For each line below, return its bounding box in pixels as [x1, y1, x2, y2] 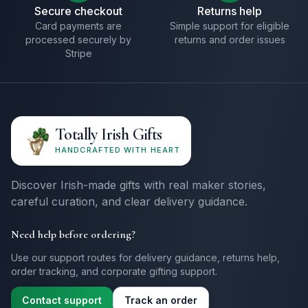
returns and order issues [174, 34, 285, 45]
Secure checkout [34, 4, 122, 18]
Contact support [22, 294, 102, 306]
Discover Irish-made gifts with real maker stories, [11, 178, 266, 192]
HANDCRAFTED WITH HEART [55, 145, 181, 155]
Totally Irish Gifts [55, 124, 162, 144]
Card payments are [35, 20, 122, 32]
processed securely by [25, 34, 131, 45]
